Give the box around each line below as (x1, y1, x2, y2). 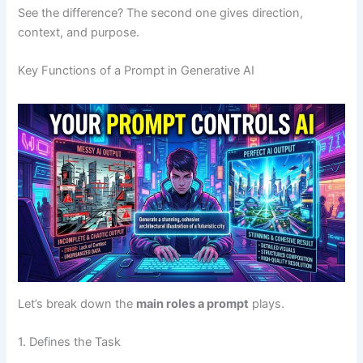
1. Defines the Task (18, 335, 122, 350)
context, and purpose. (18, 24, 140, 40)
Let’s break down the (18, 296, 137, 311)
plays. (249, 296, 285, 311)
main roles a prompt (136, 296, 250, 311)
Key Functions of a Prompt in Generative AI (18, 63, 255, 79)
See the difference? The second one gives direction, (18, 5, 304, 20)
